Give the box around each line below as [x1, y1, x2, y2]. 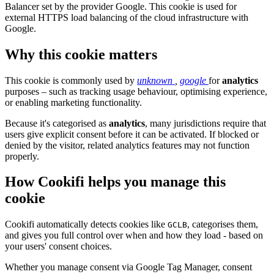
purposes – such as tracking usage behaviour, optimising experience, [5, 86, 267, 97]
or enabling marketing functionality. [5, 97, 142, 108]
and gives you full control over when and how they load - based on [5, 230, 263, 241]
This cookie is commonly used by [5, 75, 137, 86]
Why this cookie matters [5, 46, 157, 62]
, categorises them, [187, 219, 258, 230]
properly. [5, 150, 39, 161]
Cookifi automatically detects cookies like [5, 219, 168, 230]
